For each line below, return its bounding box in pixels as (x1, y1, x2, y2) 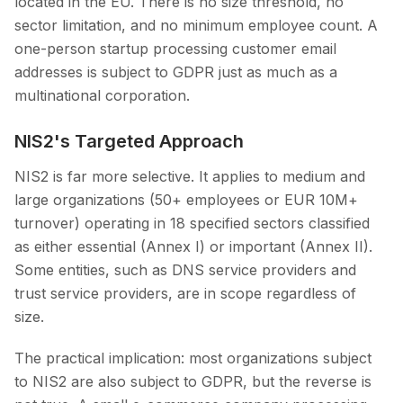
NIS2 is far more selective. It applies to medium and (14, 167, 365, 186)
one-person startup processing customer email (14, 40, 336, 58)
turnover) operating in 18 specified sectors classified (14, 214, 370, 233)
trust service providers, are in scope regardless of (14, 284, 356, 303)
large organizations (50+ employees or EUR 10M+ (14, 191, 358, 210)
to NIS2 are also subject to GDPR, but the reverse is (14, 372, 372, 391)
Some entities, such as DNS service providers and (14, 261, 356, 280)
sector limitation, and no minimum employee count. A (14, 16, 378, 35)
